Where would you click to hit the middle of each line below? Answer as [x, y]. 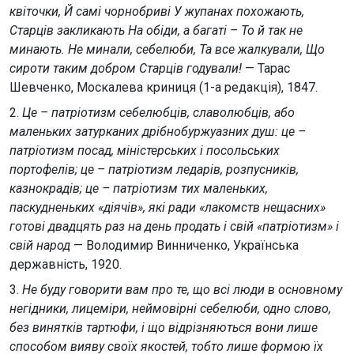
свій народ [40, 245]
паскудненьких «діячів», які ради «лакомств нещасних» [168, 207]
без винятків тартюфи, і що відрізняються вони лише [164, 328]
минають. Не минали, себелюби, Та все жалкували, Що [167, 49]
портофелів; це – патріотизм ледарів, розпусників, [154, 169]
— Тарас [266, 68]
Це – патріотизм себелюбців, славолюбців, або [158, 113]
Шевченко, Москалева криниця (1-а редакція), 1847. [164, 87]
